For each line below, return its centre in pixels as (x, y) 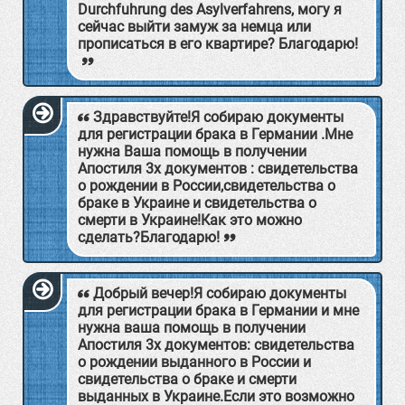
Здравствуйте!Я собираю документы (218, 117)
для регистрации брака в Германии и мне (218, 311)
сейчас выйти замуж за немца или (194, 27)
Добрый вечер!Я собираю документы (220, 293)
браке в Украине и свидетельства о (197, 203)
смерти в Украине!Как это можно (190, 220)
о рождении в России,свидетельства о (207, 186)
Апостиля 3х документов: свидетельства (216, 345)
